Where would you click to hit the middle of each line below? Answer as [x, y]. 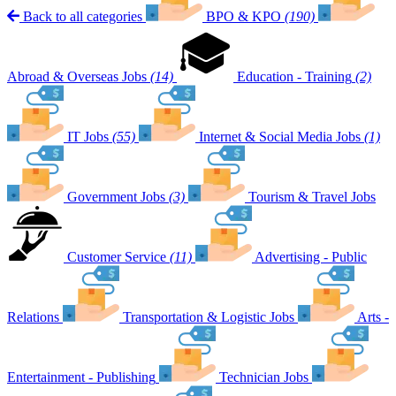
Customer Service [117, 257]
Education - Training [294, 76]
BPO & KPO [244, 16]
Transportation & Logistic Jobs [209, 317]
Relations [33, 317]
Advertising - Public [311, 257]
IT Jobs [88, 137]
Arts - [373, 317]
